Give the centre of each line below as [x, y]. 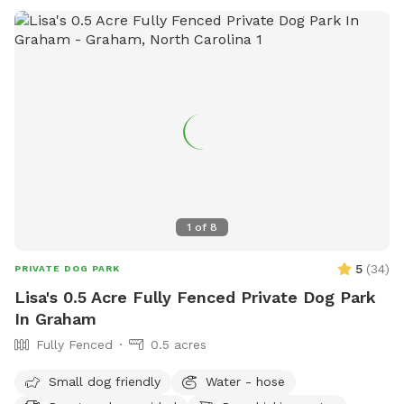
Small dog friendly [105, 381]
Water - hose [245, 381]
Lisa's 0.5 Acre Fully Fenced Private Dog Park [195, 298]
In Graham [55, 319]
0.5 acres [179, 345]
